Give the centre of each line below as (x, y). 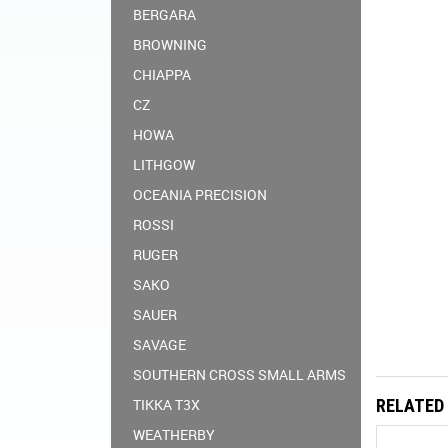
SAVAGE (159, 345)
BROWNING (170, 45)
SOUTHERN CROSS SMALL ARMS (239, 375)
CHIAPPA (162, 75)
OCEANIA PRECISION (200, 195)
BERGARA (164, 15)
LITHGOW (164, 165)
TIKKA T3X (166, 405)
